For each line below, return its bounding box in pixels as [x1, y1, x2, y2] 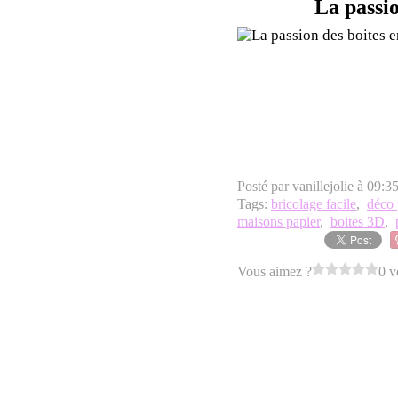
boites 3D [330, 214, 385, 229]
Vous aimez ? [237, 263, 312, 279]
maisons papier [237, 214, 320, 229]
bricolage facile [271, 196, 356, 211]
